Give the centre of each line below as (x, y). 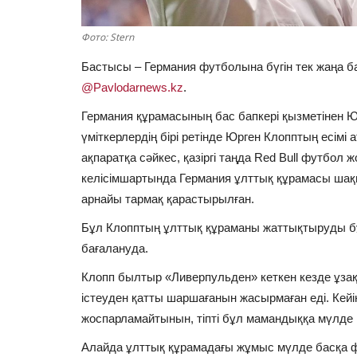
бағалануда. (115, 248)
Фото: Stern (108, 37)
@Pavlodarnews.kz (132, 87)
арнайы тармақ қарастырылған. (168, 198)
